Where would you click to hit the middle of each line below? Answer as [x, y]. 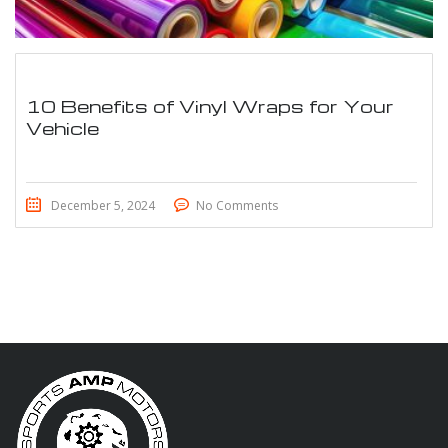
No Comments [237, 205]
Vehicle [62, 127]
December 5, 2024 [103, 205]
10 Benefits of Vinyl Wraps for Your [210, 105]
